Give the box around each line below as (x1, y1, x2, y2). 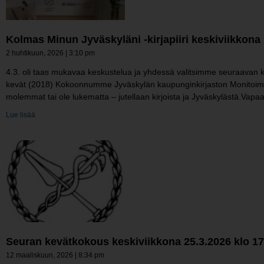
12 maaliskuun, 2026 (6, 250, 75, 259)
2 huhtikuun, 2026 (6, 48, 65, 57)
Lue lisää (6, 110, 35, 119)
